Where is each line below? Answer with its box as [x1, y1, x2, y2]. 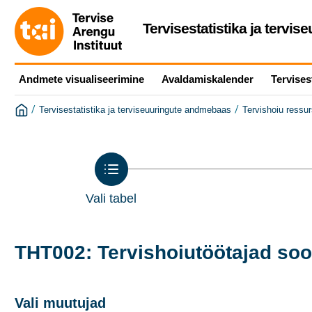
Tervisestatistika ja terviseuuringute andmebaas [39, 105, 231, 115]
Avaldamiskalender [162, 73, 253, 85]
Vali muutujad [15, 295, 106, 311]
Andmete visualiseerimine [19, 73, 144, 85]
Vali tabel [86, 192, 136, 205]
